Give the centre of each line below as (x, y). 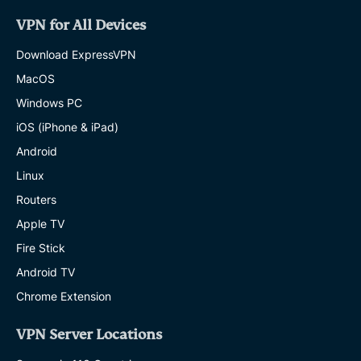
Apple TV (40, 224)
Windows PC (49, 103)
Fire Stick (41, 248)
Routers (36, 200)
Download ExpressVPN (76, 55)
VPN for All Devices (81, 26)
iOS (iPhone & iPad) (67, 127)
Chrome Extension (64, 297)
